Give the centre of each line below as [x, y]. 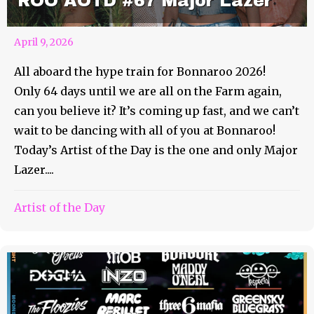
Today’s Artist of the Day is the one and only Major [156, 150]
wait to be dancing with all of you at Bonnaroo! [145, 130]
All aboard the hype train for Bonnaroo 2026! [140, 71]
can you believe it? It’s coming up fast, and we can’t [157, 110]
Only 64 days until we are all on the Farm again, [148, 91]
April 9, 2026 [44, 42]
